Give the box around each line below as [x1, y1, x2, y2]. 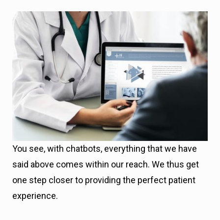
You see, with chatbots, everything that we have [12, 143, 197, 154]
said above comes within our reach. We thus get [12, 159, 199, 169]
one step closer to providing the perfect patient [12, 175, 195, 185]
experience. [12, 191, 58, 201]
